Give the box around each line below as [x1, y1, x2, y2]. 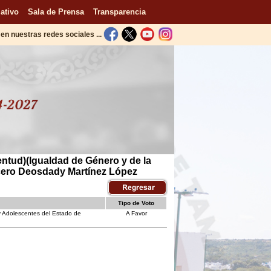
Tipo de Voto [118, 200, 154, 206]
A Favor [125, 210, 147, 217]
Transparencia [93, 7, 146, 16]
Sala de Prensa [27, 7, 84, 16]
